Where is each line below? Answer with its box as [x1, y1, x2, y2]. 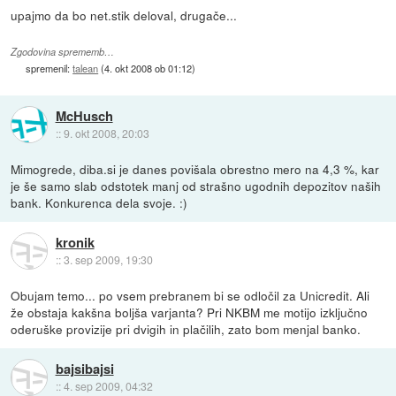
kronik [55, 232, 95, 253]
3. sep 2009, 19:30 [63, 252, 153, 268]
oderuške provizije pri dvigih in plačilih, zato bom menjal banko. [11, 319, 362, 338]
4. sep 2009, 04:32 [63, 378, 153, 394]
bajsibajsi [55, 359, 114, 379]
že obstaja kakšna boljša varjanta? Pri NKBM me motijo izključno [11, 302, 369, 321]
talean [72, 60, 99, 75]
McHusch [55, 106, 113, 126]
